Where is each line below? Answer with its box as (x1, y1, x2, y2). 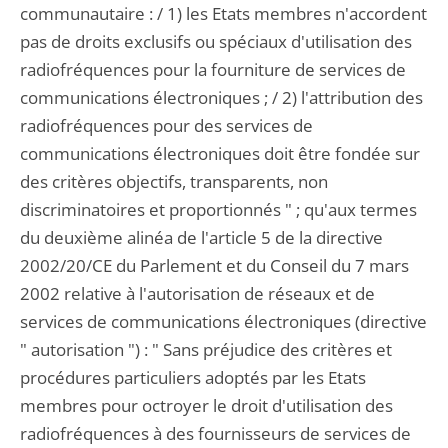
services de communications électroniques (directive (20, 310, 427, 333)
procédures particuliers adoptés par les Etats (20, 366, 366, 389)
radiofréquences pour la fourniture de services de (20, 58, 406, 81)
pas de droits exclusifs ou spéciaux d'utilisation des (20, 30, 412, 53)
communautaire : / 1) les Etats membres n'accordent (20, 2, 427, 25)
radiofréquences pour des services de (20, 114, 313, 137)
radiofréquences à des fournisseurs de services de (20, 422, 411, 445)
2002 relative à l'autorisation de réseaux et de (20, 282, 375, 305)
